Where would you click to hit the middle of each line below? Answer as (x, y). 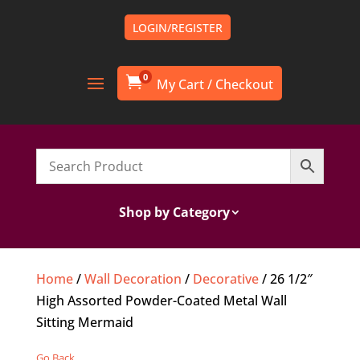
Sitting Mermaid (84, 322)
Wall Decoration (133, 279)
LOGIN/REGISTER (178, 28)
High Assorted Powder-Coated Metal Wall (161, 301)
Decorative (225, 279)
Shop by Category (174, 212)
